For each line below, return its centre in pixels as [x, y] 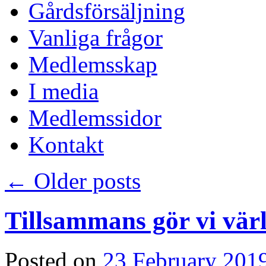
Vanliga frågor [96, 37]
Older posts [84, 180]
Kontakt [66, 144]
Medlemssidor [95, 118]
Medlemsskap [93, 64]
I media [64, 91]
